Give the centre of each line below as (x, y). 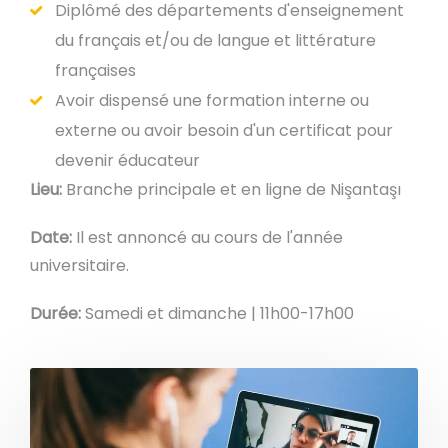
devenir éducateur (127, 160)
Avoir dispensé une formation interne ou (212, 100)
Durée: (57, 313)
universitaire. (79, 265)
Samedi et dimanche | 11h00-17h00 (219, 313)
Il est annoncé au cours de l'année (209, 237)
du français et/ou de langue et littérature (215, 40)
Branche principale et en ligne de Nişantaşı (233, 189)
